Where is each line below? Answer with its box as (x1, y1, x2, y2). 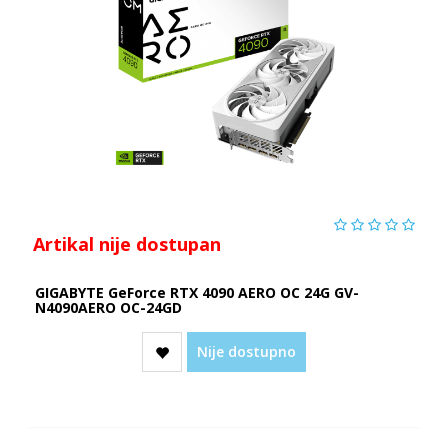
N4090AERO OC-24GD (34, 297, 182, 317)
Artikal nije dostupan (32, 231, 221, 256)
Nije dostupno (197, 341, 296, 361)
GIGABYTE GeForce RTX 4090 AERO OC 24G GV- (34, 282, 359, 302)
